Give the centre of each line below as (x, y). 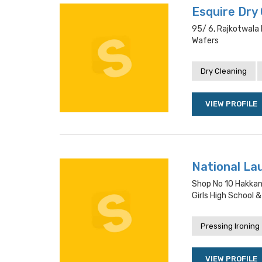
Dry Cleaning (224, 71)
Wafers (205, 41)
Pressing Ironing (230, 226)
